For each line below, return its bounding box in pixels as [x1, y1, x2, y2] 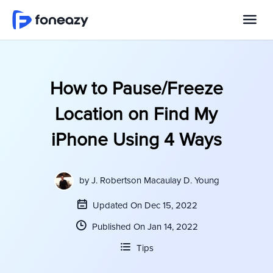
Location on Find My [55, 103, 218, 126]
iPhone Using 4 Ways [51, 129, 222, 151]
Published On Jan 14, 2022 [89, 221, 198, 232]
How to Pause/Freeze [49, 77, 223, 100]
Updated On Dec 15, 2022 [90, 200, 197, 211]
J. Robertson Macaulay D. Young [91, 174, 219, 186]
